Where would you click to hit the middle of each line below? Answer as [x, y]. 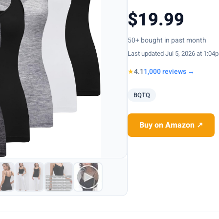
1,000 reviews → [169, 72]
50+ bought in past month [167, 41]
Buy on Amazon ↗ [171, 125]
